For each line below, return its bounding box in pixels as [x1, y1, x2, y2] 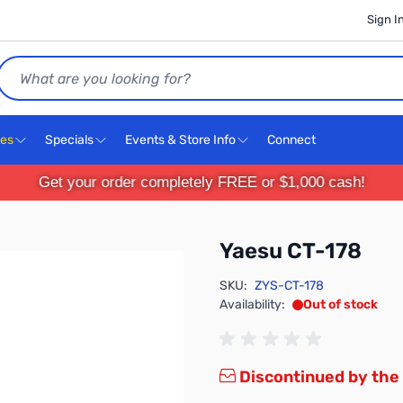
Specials [45, 132, 94, 148]
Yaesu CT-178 [219, 238, 362, 264]
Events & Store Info [125, 132, 236, 148]
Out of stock [303, 297, 378, 312]
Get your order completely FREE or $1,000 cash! [41, 174, 362, 191]
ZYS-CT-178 [255, 278, 324, 293]
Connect [267, 132, 318, 148]
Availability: [219, 297, 285, 312]
